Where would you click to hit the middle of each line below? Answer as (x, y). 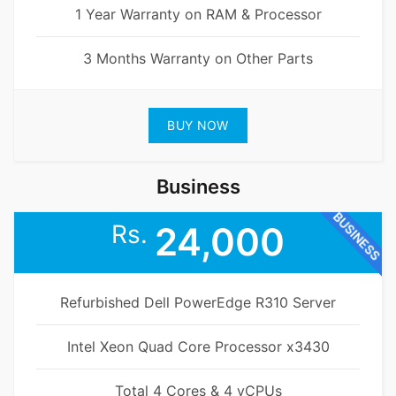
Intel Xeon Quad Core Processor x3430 (198, 347)
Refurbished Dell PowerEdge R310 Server (198, 303)
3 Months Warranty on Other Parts (198, 59)
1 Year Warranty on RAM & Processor (198, 15)
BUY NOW (198, 126)
